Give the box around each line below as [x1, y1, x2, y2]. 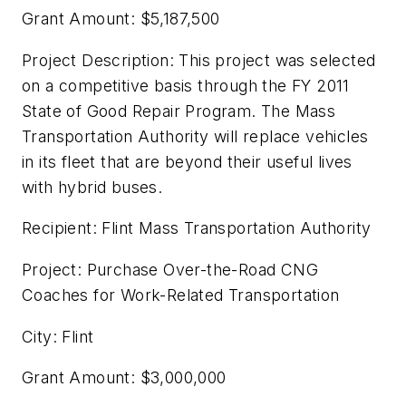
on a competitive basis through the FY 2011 [22, 75, 350, 95]
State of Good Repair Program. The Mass [22, 101, 336, 121]
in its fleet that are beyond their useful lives [22, 151, 353, 171]
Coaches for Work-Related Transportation [22, 285, 340, 305]
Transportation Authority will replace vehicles [22, 126, 369, 146]
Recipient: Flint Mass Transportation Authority [22, 218, 372, 238]
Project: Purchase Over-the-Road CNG [22, 260, 318, 280]
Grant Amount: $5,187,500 [22, 9, 220, 29]
